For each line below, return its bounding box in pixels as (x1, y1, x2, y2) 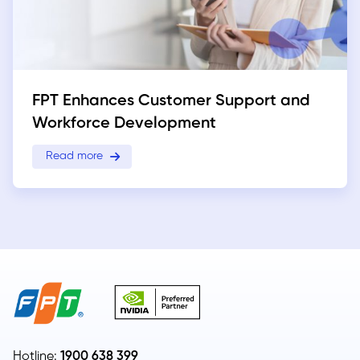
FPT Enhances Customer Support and (32, 92, 310, 110)
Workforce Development (32, 115, 216, 133)
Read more (46, 150, 103, 163)
